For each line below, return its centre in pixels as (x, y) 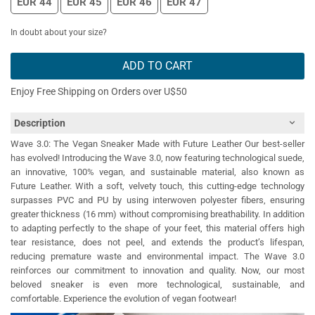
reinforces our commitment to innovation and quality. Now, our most (157, 271)
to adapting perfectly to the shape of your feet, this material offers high (157, 229)
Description (40, 123)
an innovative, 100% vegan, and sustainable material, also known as (157, 172)
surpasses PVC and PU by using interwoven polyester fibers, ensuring (157, 200)
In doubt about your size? (59, 33)
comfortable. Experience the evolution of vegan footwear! (123, 299)
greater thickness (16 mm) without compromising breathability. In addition (157, 214)
